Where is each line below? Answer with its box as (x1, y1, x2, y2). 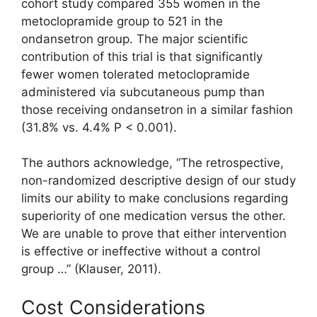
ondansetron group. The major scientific (21, 31, 248, 46)
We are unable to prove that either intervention (21, 226, 287, 241)
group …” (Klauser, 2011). (21, 262, 161, 277)
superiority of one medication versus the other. (21, 209, 286, 224)
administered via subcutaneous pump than (21, 84, 265, 99)
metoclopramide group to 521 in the (21, 13, 223, 28)
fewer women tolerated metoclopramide (21, 67, 250, 81)
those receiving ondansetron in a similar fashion (21, 102, 293, 117)
